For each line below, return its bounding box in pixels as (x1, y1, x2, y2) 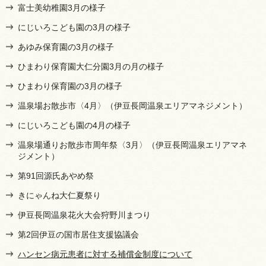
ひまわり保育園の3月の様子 (18, 81, 122, 91)
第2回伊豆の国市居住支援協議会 (18, 229, 139, 239)
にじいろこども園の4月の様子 (18, 120, 131, 130)
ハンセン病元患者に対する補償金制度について (18, 249, 192, 259)
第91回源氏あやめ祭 (18, 170, 94, 180)
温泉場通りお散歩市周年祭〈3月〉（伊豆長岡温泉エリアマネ (18, 140, 247, 150)
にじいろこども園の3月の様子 (18, 22, 131, 32)
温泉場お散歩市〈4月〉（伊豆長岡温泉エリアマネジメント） (18, 100, 247, 110)
